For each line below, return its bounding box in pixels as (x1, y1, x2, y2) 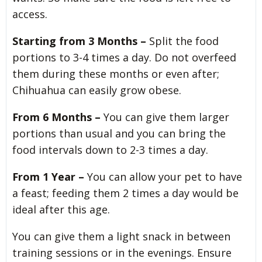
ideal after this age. (12, 202, 110, 216)
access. (12, 6, 47, 21)
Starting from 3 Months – (12, 33, 146, 48)
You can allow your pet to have (87, 169, 242, 184)
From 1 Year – (12, 169, 87, 184)
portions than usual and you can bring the (12, 126, 226, 140)
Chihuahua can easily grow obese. (12, 82, 181, 97)
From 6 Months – (12, 109, 104, 124)
